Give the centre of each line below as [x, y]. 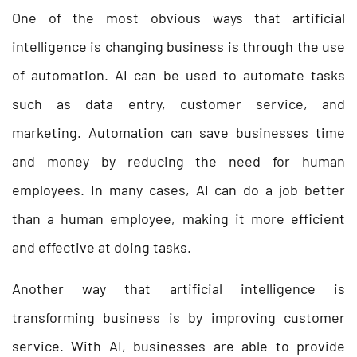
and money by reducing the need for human [178, 161]
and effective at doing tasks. [102, 247]
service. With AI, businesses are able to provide [178, 345]
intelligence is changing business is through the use [178, 46]
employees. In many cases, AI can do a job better [178, 189]
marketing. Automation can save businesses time [178, 132]
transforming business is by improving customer [178, 317]
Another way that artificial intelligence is [178, 288]
